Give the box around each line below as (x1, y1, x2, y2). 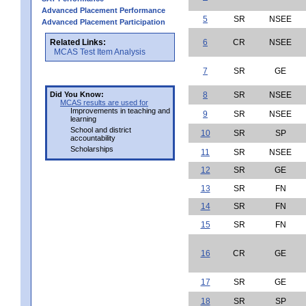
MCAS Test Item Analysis (54, 46, 145, 57)
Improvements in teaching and (70, 106, 170, 115)
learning (70, 114, 96, 123)
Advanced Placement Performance (42, 5, 165, 14)
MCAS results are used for (60, 98, 148, 107)
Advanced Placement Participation (42, 17, 165, 26)
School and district (70, 125, 131, 134)
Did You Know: (50, 89, 104, 98)
